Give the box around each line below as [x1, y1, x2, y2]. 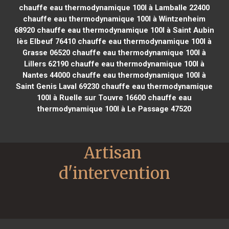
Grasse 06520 [22, 48, 71, 57]
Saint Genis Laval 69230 [16, 81, 100, 91]
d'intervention [59, 163, 170, 184]
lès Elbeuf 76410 [17, 36, 76, 46]
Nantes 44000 [22, 70, 71, 80]
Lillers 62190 [24, 59, 69, 68]
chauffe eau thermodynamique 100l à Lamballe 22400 [19, 3, 210, 12]
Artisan [84, 142, 142, 163]
